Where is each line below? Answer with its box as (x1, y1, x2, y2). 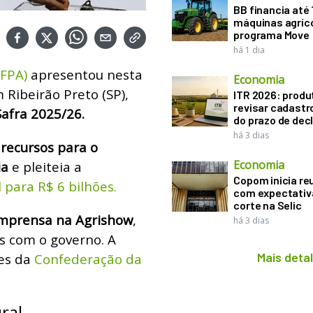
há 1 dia (233, 44, 265, 56)
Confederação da (34, 249, 142, 268)
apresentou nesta (27, 65, 143, 83)
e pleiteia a (8, 157, 82, 175)
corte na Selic (233, 198, 302, 212)
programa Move (233, 28, 310, 41)
